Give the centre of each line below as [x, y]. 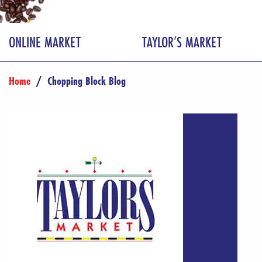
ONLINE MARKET [45, 42]
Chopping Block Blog [87, 80]
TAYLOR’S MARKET [182, 42]
